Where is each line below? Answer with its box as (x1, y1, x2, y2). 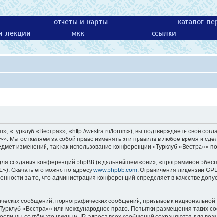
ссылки (152, 28, 177, 38)
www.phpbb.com (93, 167, 137, 174)
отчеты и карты (53, 16, 108, 27)
